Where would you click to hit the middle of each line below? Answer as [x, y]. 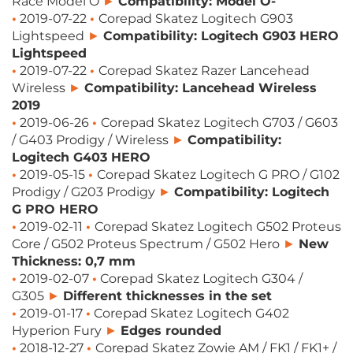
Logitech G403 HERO [81, 157]
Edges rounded [171, 331]
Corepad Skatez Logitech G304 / [200, 279]
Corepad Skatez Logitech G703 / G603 [219, 123]
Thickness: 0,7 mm [74, 261]
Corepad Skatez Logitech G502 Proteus [218, 227]
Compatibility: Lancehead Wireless [201, 88]
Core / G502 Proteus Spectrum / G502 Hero [147, 244]
